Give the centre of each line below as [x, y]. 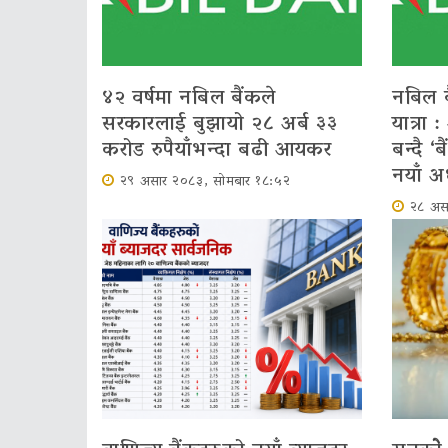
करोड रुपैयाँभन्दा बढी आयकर [217, 150]
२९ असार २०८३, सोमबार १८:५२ [205, 182]
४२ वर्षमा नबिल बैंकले [189, 98]
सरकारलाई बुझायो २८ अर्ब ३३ [220, 124]
